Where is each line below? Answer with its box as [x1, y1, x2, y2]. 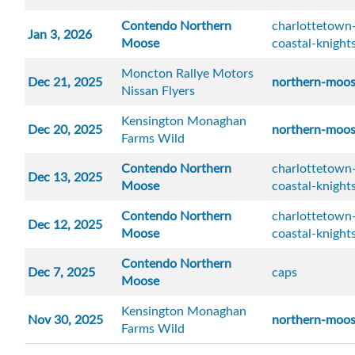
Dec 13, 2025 [28, 168, 103, 186]
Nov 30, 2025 [28, 311, 104, 329]
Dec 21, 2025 [28, 73, 103, 91]
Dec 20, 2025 [28, 120, 103, 139]
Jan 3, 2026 [28, 25, 93, 44]
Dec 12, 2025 [28, 216, 103, 234]
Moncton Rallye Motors [121, 64, 254, 82]
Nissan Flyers [121, 82, 196, 100]
